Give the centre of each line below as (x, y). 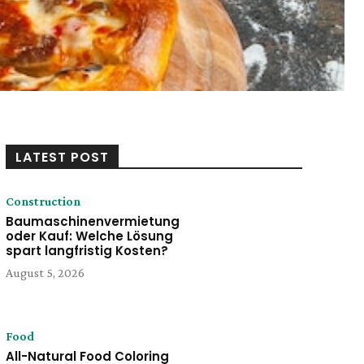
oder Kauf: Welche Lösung (89, 236)
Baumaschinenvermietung (92, 221)
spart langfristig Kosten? (87, 251)
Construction (43, 201)
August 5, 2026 (45, 273)
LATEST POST (62, 157)
